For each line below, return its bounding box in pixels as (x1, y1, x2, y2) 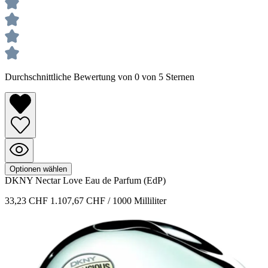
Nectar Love (35, 175, 85, 185)
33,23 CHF (5, 195, 50, 206)
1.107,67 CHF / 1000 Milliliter (50, 195, 166, 206)
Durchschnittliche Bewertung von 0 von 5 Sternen (5, 72, 194, 83)
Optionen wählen (10, 164, 67, 173)
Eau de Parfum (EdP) (85, 175, 166, 185)
